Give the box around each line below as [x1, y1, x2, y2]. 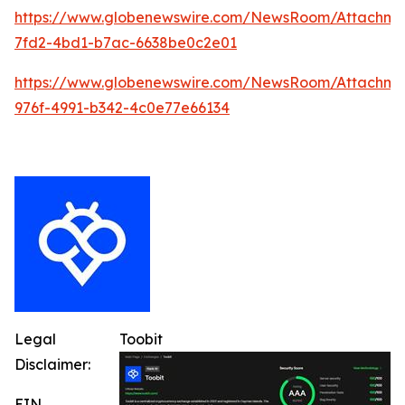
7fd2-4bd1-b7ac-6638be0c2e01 [14, 33, 237, 52]
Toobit [119, 329, 163, 348]
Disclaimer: [14, 354, 90, 373]
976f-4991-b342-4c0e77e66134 [14, 98, 230, 117]
